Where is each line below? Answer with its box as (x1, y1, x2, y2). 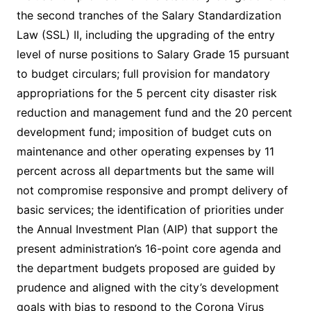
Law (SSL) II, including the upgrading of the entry (16, 28, 275, 42)
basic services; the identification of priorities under (16, 203, 284, 217)
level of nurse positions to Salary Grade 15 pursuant (16, 47, 289, 61)
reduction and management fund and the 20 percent (16, 106, 292, 119)
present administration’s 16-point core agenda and (16, 242, 281, 255)
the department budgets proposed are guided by (16, 261, 276, 275)
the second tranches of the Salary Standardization (16, 8, 281, 22)
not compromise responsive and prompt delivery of (16, 183, 288, 197)
